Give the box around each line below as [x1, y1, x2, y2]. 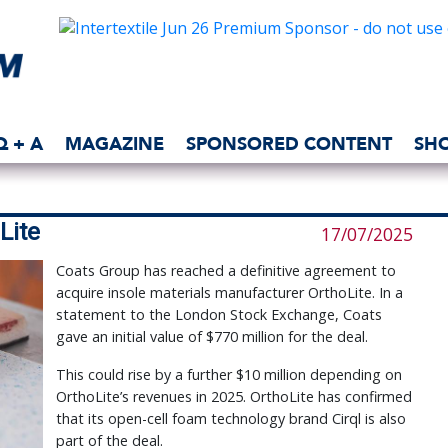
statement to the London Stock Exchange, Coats [55, 305, 382, 325]
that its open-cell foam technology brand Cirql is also [55, 409, 406, 429]
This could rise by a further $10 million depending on [55, 365, 402, 385]
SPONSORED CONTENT [186, 133, 392, 154]
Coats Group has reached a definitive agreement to [55, 261, 396, 281]
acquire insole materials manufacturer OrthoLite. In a [55, 283, 403, 303]
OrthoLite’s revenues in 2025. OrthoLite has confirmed [55, 387, 412, 407]
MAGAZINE [65, 133, 164, 154]
